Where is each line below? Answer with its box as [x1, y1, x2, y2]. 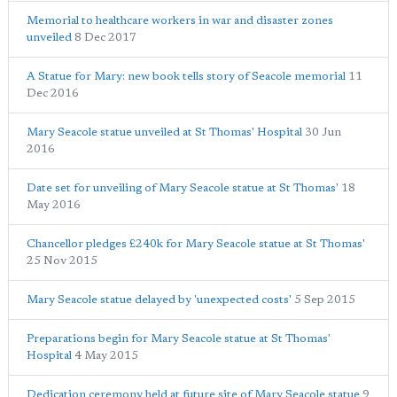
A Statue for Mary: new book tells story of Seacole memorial [27, 70, 346, 82]
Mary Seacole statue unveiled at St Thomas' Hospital [27, 126, 302, 138]
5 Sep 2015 [294, 293, 355, 306]
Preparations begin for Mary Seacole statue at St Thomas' [27, 332, 331, 345]
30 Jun [305, 126, 341, 138]
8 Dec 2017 [74, 31, 136, 43]
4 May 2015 [74, 349, 138, 362]
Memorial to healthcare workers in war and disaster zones [27, 14, 333, 27]
